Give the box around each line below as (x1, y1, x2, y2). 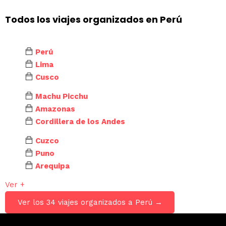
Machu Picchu (35, 91, 88, 101)
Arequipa (35, 161, 70, 171)
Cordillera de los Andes (35, 117, 125, 126)
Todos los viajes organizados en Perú (5, 13, 182, 26)
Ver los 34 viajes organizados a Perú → (17, 198, 162, 207)
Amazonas (35, 104, 75, 114)
